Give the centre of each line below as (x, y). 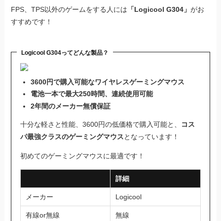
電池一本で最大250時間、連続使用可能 (92, 94)
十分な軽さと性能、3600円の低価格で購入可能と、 (100, 124)
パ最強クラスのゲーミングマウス (72, 136)
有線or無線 (43, 215)
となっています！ (151, 136)
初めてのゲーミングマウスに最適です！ (82, 156)
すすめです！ (32, 22)
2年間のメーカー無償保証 (70, 106)
